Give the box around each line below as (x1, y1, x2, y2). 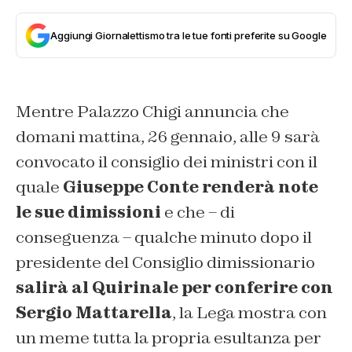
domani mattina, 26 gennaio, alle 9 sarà (16, 126, 320, 147)
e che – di (161, 202, 235, 222)
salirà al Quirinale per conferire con (16, 277, 333, 298)
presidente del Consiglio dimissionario (16, 252, 315, 273)
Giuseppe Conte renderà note (63, 177, 318, 197)
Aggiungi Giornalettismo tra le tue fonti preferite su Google (50, 29, 327, 42)
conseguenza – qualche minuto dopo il (16, 227, 312, 247)
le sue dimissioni (16, 202, 161, 222)
